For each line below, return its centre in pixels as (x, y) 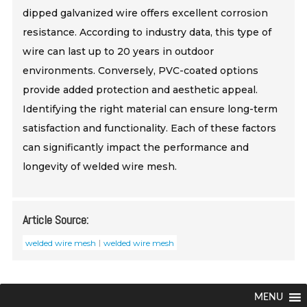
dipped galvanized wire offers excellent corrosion (146, 13)
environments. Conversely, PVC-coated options (141, 70)
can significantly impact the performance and (136, 147)
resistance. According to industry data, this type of (147, 32)
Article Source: (56, 219)
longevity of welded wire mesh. (100, 166)
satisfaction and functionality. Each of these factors (150, 128)
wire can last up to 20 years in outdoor (119, 51)
